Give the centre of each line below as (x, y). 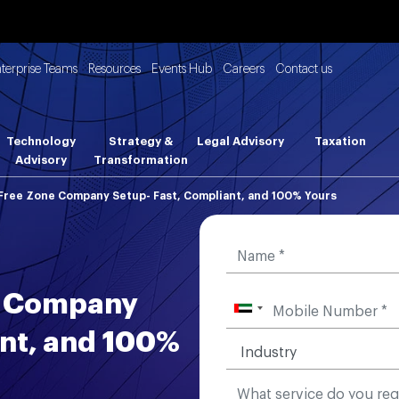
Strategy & (141, 141)
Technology (41, 141)
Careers (244, 69)
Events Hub (182, 69)
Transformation (141, 160)
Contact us (304, 69)
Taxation (341, 141)
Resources (115, 69)
